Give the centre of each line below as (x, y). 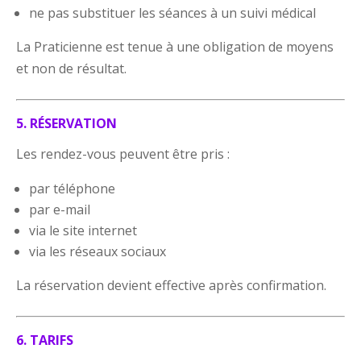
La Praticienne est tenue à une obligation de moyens (175, 46)
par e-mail (60, 209)
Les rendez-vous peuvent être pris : (123, 154)
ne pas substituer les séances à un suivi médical (173, 12)
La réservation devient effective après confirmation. (172, 285)
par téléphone (73, 188)
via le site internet (83, 230)
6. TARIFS (45, 340)
